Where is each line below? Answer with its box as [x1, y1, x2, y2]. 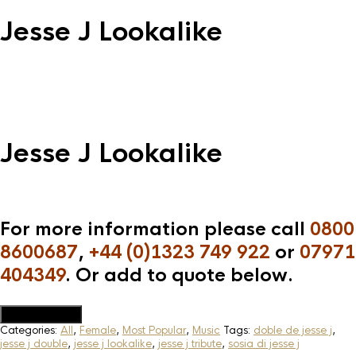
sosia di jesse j [228, 336, 300, 350]
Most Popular [122, 323, 186, 337]
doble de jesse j [253, 323, 332, 337]
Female [79, 323, 116, 337]
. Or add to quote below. [65, 264, 293, 288]
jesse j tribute [158, 336, 222, 350]
